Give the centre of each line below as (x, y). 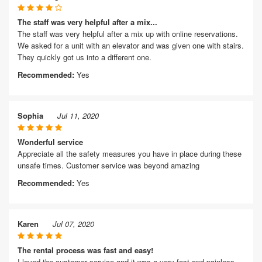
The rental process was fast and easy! (85, 250)
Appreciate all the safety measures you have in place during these (130, 154)
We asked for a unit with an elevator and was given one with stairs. (131, 45)
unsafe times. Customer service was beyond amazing (108, 165)
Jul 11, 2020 (78, 116)
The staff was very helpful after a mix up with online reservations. (128, 34)
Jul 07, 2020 (73, 224)
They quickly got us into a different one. (85, 57)
